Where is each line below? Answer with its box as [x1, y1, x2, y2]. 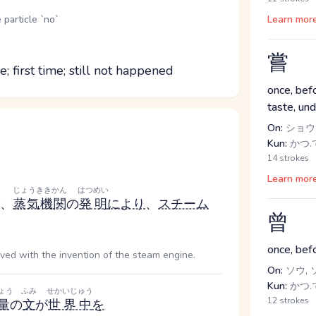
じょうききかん [13, 185, 67, 195]
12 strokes [267, 295, 310, 306]
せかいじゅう [47, 286, 93, 296]
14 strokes [267, 152, 310, 164]
